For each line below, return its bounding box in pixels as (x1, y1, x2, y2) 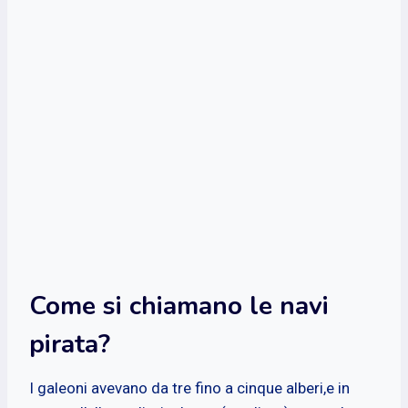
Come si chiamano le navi (29, 288, 329, 323)
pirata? (29, 326, 110, 362)
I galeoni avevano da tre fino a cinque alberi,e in (29, 378, 350, 397)
